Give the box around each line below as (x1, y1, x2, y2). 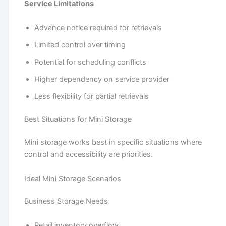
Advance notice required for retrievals (34, 23, 162, 32)
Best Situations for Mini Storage (24, 115, 134, 124)
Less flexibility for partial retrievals (34, 91, 149, 101)
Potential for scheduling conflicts (34, 57, 146, 67)
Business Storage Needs (24, 197, 108, 206)
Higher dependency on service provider (34, 74, 169, 84)
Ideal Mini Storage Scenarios (24, 174, 121, 183)
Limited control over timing (34, 40, 126, 49)
